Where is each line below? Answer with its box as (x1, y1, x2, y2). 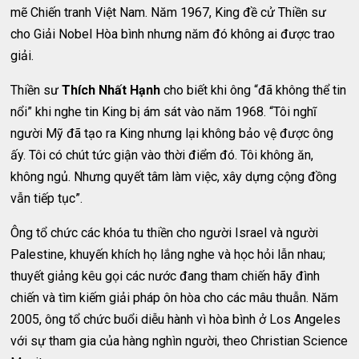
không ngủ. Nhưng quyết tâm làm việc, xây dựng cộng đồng (10, 169, 337, 184)
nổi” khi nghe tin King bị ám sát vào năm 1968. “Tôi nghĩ (10, 104, 317, 119)
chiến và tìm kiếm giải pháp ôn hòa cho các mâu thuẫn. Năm (10, 290, 339, 305)
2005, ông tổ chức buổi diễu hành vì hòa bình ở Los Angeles (10, 312, 341, 327)
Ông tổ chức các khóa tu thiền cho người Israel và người (10, 225, 319, 240)
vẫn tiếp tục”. (10, 191, 83, 206)
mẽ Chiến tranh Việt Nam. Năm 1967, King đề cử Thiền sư (10, 5, 327, 20)
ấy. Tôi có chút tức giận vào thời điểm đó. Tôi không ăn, (10, 147, 314, 163)
